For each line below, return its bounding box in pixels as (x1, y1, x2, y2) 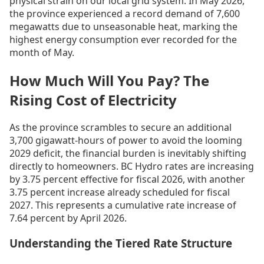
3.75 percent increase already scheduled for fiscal (9, 186, 230, 199)
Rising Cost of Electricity (9, 90, 177, 110)
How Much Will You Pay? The (9, 70, 209, 90)
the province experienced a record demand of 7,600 (9, 6, 240, 20)
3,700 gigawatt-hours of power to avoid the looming (9, 134, 242, 147)
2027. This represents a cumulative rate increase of (9, 199, 236, 212)
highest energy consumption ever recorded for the (9, 32, 237, 46)
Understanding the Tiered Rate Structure (9, 236, 232, 251)
